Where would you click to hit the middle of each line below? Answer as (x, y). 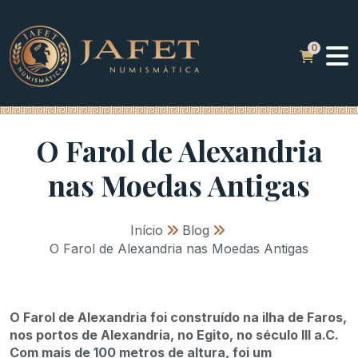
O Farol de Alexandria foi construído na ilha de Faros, (178, 317)
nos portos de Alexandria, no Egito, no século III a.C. (174, 334)
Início (146, 231)
